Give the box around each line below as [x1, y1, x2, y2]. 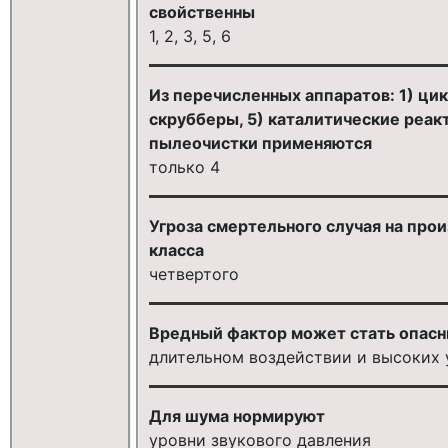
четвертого [148, 263, 239, 284]
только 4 [148, 156, 220, 177]
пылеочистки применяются [148, 132, 372, 153]
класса [148, 239, 204, 260]
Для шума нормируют [148, 405, 325, 426]
